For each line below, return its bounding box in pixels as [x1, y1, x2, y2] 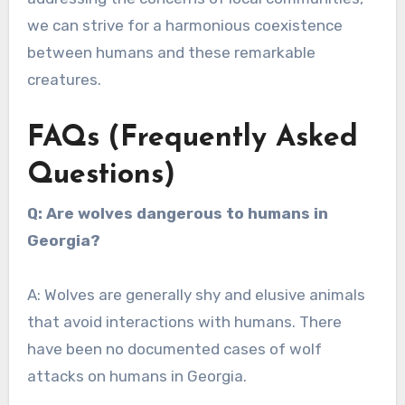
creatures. [26, 70, 101, 89]
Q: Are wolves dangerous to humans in [26, 203, 328, 222]
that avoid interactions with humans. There [26, 312, 342, 331]
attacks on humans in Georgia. [26, 366, 247, 385]
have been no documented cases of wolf [26, 339, 322, 358]
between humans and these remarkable [26, 42, 316, 61]
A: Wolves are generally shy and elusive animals [26, 285, 365, 304]
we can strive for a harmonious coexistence [26, 15, 343, 34]
